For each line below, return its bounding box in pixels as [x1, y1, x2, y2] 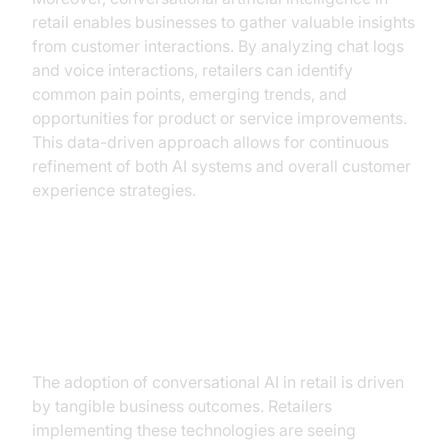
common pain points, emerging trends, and [32, 84, 347, 104]
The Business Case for [32, 283, 283, 312]
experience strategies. [32, 180, 196, 200]
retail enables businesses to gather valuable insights [32, 12, 415, 32]
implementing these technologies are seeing [32, 420, 356, 440]
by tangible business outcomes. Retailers [32, 396, 332, 416]
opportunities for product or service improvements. [32, 108, 407, 128]
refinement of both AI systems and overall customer [32, 156, 411, 176]
